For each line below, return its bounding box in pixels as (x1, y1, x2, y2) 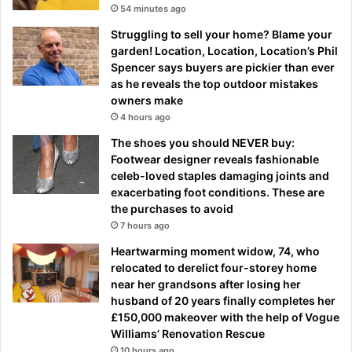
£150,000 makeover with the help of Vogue (111, 310, 339, 324)
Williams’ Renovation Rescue (111, 326, 265, 340)
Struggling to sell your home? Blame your (111, 27, 332, 41)
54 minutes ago (120, 2, 186, 14)
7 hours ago (120, 219, 170, 231)
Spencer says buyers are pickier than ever (111, 60, 335, 74)
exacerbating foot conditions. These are (111, 185, 324, 199)
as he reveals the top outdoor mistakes (111, 76, 318, 90)
